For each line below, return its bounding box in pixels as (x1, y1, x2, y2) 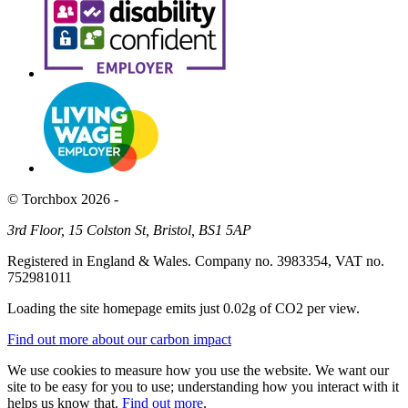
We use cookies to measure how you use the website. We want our (7, 362, 389, 379)
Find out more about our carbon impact (7, 331, 231, 348)
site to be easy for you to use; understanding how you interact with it (7, 379, 399, 395)
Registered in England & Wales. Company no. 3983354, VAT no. (7, 253, 384, 270)
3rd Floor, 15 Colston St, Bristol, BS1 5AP (7, 222, 251, 239)
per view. (303, 301, 360, 317)
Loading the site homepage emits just (7, 301, 223, 317)
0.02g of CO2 (223, 301, 303, 317)
